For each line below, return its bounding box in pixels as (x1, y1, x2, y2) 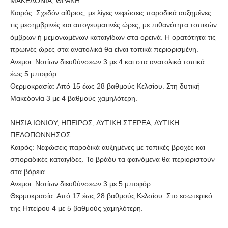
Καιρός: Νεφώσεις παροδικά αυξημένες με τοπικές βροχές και (10, 143, 205, 152)
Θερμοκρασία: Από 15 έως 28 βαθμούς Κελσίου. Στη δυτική (10, 82, 200, 91)
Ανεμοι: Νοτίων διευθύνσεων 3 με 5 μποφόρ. (10, 180, 153, 188)
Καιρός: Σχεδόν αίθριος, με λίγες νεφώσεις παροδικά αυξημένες (10, 9, 211, 17)
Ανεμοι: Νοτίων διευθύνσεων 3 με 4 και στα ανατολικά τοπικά (10, 58, 205, 66)
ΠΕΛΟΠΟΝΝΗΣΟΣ (10, 131, 71, 139)
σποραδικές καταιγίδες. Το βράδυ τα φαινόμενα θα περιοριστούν (10, 155, 215, 164)
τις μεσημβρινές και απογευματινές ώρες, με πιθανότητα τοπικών (10, 21, 217, 30)
